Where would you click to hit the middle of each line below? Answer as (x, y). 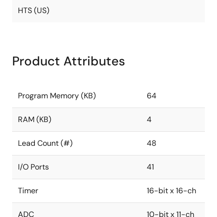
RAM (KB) (35, 119)
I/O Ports (33, 167)
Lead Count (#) (45, 143)
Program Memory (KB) (57, 96)
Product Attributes (69, 61)
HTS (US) (34, 10)
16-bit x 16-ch (171, 191)
